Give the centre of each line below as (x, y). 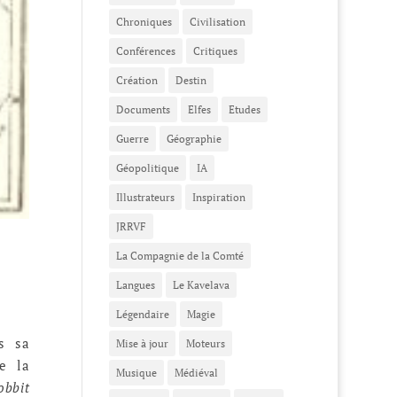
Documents (144, 110)
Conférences (146, 51)
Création (137, 81)
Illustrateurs (146, 198)
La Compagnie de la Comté (180, 256)
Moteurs (206, 344)
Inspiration (219, 198)
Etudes (245, 110)
